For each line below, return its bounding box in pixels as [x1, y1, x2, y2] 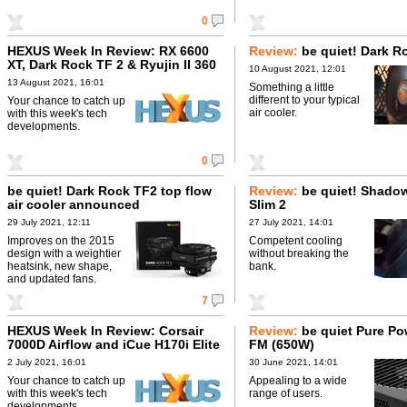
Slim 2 [249, 197, 286, 212]
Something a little [249, 81, 334, 94]
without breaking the [249, 247, 349, 260]
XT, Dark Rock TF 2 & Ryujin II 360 [7, 57, 216, 72]
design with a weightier [7, 247, 121, 260]
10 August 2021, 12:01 [249, 64, 346, 74]
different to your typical [249, 94, 360, 106]
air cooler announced [7, 197, 140, 212]
